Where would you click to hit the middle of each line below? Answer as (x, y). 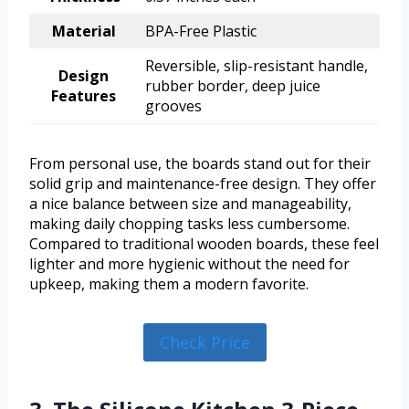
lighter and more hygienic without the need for (189, 263)
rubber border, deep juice (233, 85)
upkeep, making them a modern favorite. (169, 283)
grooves (173, 105)
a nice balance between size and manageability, (190, 203)
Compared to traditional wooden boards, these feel (204, 243)
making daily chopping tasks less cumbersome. (189, 223)
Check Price (204, 342)
